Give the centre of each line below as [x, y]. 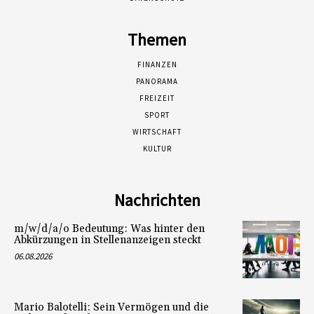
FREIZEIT [157, 98]
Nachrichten [157, 200]
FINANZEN [157, 65]
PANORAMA [157, 82]
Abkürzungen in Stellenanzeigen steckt [108, 240]
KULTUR [157, 149]
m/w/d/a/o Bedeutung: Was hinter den [109, 229]
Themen [157, 40]
